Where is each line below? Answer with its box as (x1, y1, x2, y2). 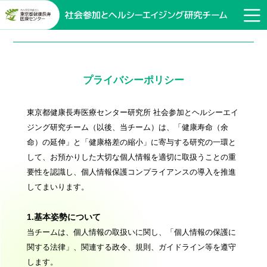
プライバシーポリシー (83, 74, 184, 86)
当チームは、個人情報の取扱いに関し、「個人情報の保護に (26, 228, 236, 237)
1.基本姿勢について (26, 212, 101, 222)
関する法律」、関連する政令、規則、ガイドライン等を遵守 (26, 243, 236, 252)
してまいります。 (26, 183, 89, 192)
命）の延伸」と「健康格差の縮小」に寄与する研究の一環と (26, 138, 236, 147)
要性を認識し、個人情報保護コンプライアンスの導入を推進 (26, 168, 236, 177)
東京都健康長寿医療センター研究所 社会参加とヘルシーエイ (26, 108, 238, 117)
